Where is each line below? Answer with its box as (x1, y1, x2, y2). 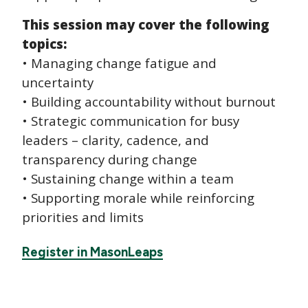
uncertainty (22, 73, 93, 91)
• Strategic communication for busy (22, 111, 239, 129)
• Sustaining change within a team (22, 169, 234, 187)
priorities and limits (22, 208, 144, 225)
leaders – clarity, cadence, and (22, 131, 209, 148)
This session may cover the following (22, 15, 269, 33)
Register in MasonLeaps (22, 243, 163, 260)
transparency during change (22, 150, 197, 168)
